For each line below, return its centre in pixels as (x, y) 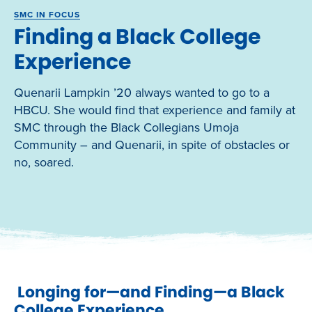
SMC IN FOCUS (47, 14)
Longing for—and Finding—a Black (149, 292)
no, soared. (44, 162)
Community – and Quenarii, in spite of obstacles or (152, 145)
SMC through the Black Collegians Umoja (126, 127)
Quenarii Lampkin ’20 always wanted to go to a (142, 92)
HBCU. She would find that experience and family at (155, 110)
